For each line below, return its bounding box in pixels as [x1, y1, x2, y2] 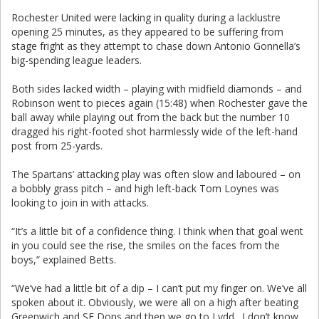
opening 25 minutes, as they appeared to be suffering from [11, 25, 283, 38]
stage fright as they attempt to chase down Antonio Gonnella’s [11, 39, 300, 53]
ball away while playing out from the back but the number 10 [11, 110, 290, 124]
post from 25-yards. [11, 139, 103, 152]
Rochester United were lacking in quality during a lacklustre [11, 11, 281, 24]
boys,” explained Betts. [11, 253, 116, 266]
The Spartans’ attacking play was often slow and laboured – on [11, 167, 300, 181]
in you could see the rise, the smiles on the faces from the [11, 239, 280, 252]
